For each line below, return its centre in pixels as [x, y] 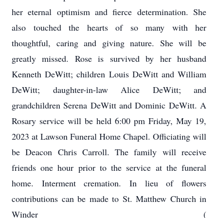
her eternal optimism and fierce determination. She [109, 12]
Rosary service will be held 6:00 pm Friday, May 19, [109, 121]
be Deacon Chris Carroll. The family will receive [109, 152]
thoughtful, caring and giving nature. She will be [109, 43]
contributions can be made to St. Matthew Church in [109, 199]
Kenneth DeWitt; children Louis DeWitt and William [109, 74]
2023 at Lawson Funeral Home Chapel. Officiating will [109, 136]
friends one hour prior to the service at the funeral [109, 167]
